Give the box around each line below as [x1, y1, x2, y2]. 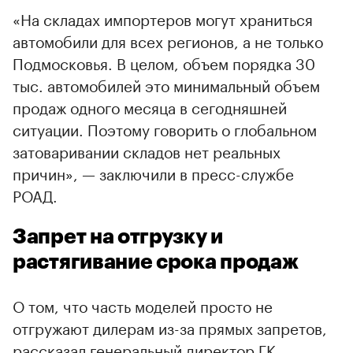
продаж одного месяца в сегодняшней [13, 94, 287, 118]
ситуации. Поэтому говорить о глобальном [13, 116, 317, 140]
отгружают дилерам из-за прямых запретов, [13, 314, 327, 339]
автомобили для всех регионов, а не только [13, 28, 323, 52]
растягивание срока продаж [13, 251, 299, 273]
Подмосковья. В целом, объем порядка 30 [13, 50, 315, 74]
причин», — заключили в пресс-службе [13, 160, 294, 184]
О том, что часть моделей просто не [13, 292, 273, 317]
